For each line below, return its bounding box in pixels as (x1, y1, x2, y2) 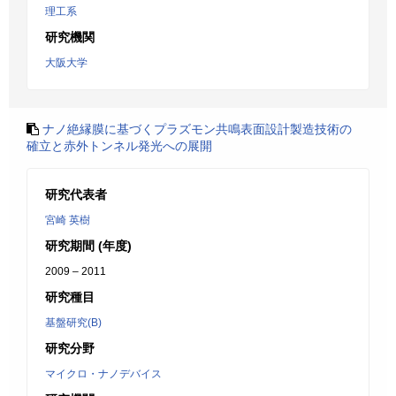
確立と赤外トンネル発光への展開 (27, 139, 212, 153)
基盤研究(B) (45, 316, 102, 329)
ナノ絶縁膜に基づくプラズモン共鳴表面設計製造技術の (42, 122, 352, 136)
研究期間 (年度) (45, 239, 132, 253)
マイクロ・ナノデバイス (45, 368, 162, 380)
